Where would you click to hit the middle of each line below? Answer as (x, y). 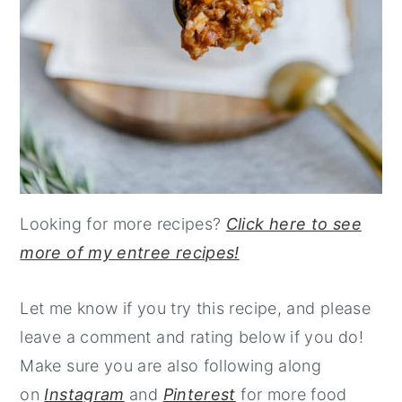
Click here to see (293, 223)
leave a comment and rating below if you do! (192, 336)
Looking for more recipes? (123, 223)
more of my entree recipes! (130, 252)
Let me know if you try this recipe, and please (195, 308)
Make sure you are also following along (171, 365)
